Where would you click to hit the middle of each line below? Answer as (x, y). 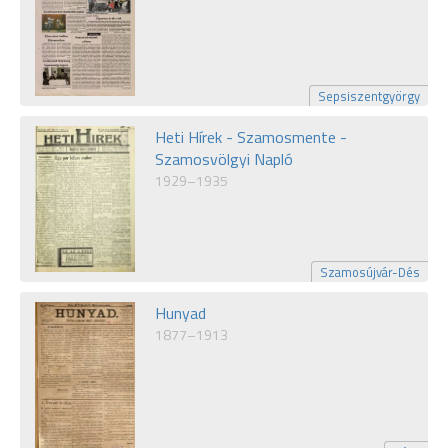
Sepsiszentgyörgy (369, 96)
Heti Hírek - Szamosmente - (251, 137)
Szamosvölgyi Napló (224, 159)
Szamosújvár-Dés (370, 272)
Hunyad (180, 313)
